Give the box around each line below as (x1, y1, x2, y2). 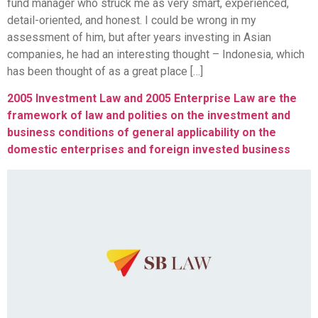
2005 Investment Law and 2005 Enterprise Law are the (7, 92, 297, 106)
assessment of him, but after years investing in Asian (7, 30, 271, 44)
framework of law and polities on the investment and (7, 109, 290, 123)
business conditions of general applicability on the (7, 126, 276, 140)
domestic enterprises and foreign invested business (7, 143, 290, 157)
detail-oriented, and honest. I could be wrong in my (7, 13, 256, 27)
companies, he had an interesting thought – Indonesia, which (7, 47, 305, 61)
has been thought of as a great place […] (7, 64, 203, 78)
